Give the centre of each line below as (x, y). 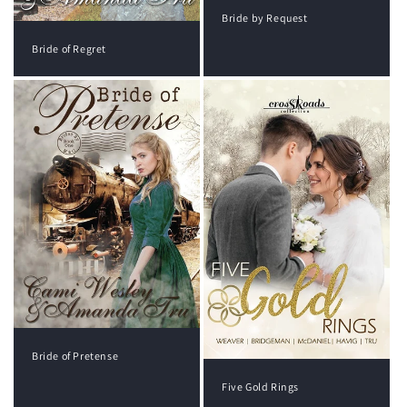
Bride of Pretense (75, 356)
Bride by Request (265, 17)
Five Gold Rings (260, 387)
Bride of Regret (69, 48)
